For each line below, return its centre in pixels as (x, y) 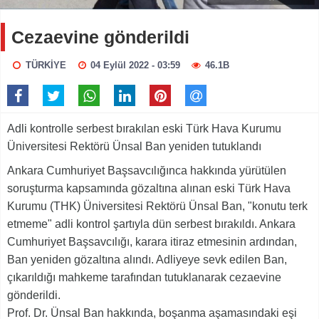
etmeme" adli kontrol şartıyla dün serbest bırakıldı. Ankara (151, 224)
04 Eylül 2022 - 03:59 (136, 65)
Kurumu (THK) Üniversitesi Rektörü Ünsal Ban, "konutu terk (157, 206)
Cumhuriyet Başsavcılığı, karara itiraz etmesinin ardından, (152, 241)
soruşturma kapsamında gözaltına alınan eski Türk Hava (149, 188)
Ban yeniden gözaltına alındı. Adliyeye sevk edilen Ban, (147, 259)
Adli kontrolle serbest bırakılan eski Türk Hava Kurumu (144, 128)
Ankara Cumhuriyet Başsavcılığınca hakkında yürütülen (147, 170)
